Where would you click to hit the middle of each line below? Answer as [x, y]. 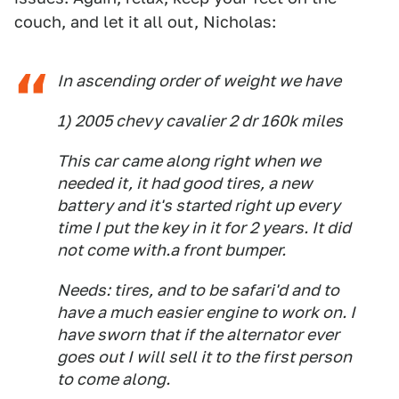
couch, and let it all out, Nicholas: [145, 21]
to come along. [114, 379]
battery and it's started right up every [199, 205]
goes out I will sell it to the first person [204, 356]
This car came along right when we [189, 160]
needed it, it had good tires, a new [185, 183]
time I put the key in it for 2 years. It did [204, 227]
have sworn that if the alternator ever [198, 334]
